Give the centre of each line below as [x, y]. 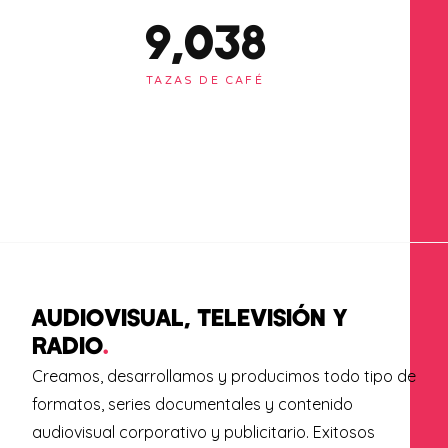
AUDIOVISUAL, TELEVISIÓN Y [189, 316]
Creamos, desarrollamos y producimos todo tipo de [223, 375]
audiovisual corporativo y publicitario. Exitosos [203, 431]
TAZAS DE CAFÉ [205, 81]
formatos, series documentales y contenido [192, 403]
